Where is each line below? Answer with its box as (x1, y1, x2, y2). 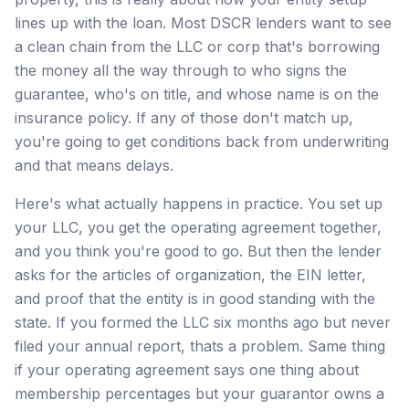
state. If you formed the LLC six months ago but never (15, 312, 391, 331)
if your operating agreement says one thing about (15, 360, 359, 379)
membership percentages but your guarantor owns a (15, 383, 384, 403)
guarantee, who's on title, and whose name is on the (15, 84, 379, 103)
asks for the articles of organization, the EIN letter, (15, 265, 366, 284)
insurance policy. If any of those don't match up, (15, 108, 353, 127)
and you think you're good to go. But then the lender (15, 241, 382, 260)
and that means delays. (15, 155, 173, 174)
